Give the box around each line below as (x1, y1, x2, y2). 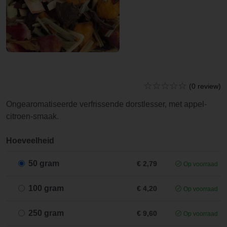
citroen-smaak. (6, 112, 59, 121)
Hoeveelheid (6, 136, 54, 145)
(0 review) (189, 82, 221, 90)
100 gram (28, 184, 64, 193)
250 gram (28, 209, 64, 217)
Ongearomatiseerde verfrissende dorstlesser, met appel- (6, 100, 207, 108)
